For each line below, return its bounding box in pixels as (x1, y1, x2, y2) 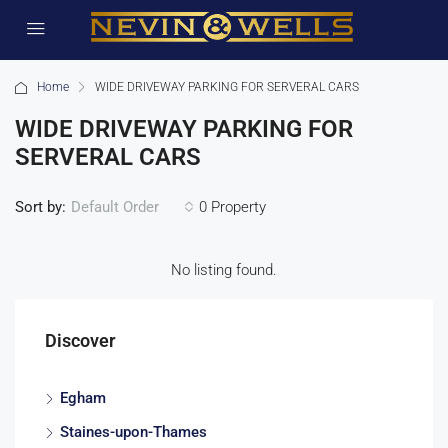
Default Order (71, 198, 159, 216)
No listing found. (171, 261, 277, 279)
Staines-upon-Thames (60, 423, 207, 441)
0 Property (199, 197, 266, 216)
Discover (45, 330, 115, 351)
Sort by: (15, 197, 66, 216)
